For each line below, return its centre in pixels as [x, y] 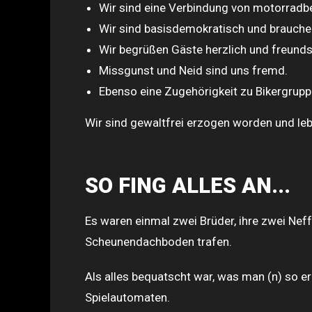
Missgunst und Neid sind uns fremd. [193, 70]
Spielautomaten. [127, 297]
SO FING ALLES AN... [188, 186]
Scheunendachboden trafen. [158, 242]
